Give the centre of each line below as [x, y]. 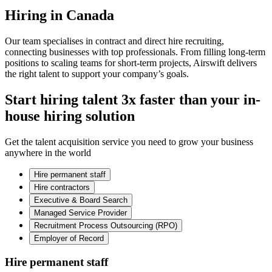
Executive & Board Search [81, 200]
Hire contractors [62, 187]
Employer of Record [69, 238]
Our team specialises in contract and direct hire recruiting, [114, 41]
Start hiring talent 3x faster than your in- [133, 99]
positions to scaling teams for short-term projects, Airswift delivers [131, 63]
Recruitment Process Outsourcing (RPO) [106, 225]
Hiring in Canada [59, 15]
